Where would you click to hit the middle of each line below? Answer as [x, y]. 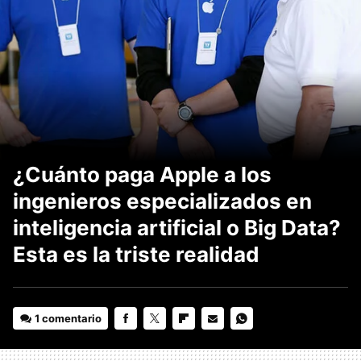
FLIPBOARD [201, 341]
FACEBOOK [143, 341]
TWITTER [166, 341]
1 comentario [68, 318]
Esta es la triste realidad [136, 254]
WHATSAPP [259, 341]
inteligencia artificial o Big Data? [177, 228]
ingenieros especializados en [162, 201]
